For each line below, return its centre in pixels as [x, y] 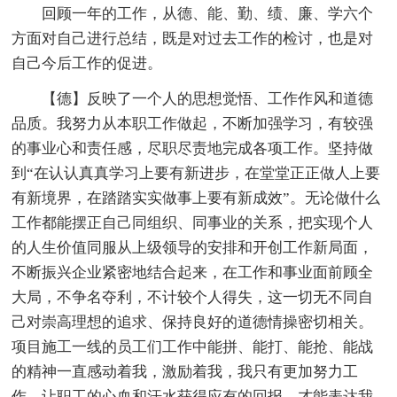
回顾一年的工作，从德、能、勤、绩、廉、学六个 [208, 14]
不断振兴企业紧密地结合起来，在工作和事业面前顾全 [193, 273]
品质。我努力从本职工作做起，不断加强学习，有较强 [193, 124]
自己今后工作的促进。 [87, 64]
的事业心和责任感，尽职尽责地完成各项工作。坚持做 [193, 149]
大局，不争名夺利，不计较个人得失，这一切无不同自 [193, 298]
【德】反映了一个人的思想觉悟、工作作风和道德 [208, 99]
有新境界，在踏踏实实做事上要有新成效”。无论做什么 [196, 198]
